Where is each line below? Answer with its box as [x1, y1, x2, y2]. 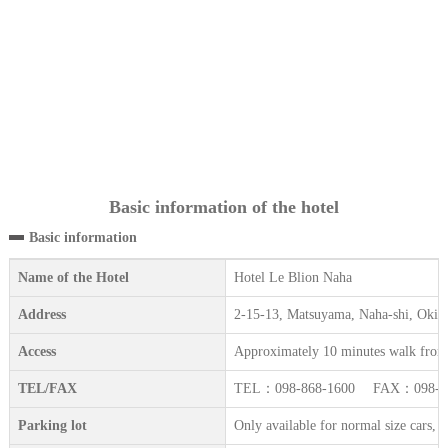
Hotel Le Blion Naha [233, 270, 352, 286]
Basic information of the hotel [109, 197, 339, 218]
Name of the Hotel [17, 270, 129, 286]
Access [17, 344, 56, 360]
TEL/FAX [17, 381, 77, 397]
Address [17, 307, 66, 323]
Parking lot [17, 418, 87, 434]
